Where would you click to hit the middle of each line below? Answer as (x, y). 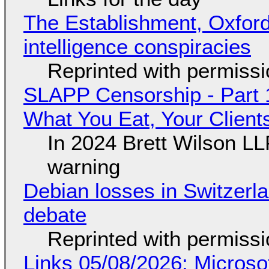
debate (55, 215)
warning (83, 167)
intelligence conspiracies (137, 47)
